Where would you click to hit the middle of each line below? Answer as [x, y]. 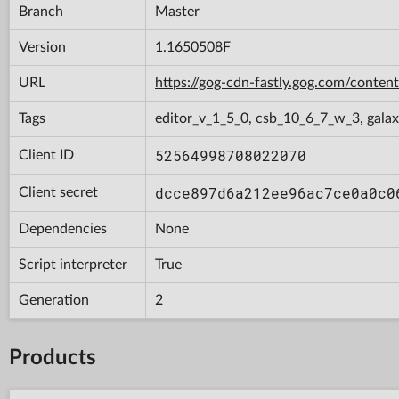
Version [42, 47]
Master [177, 11]
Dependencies [63, 228]
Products [53, 358]
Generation [54, 300]
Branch [41, 11]
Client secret [58, 192]
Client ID [46, 155]
